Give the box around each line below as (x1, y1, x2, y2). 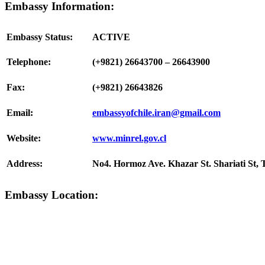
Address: (7, 159, 43, 169)
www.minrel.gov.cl (92, 133, 166, 144)
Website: (7, 133, 41, 144)
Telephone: (7, 57, 51, 67)
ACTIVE (92, 32, 130, 43)
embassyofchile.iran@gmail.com (92, 108, 221, 118)
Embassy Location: (5, 188, 98, 201)
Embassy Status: (7, 32, 73, 43)
